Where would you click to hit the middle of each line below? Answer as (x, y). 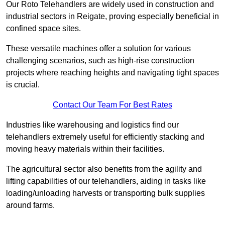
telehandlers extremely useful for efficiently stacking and (105, 137)
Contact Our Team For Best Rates (113, 105)
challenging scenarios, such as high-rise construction (100, 61)
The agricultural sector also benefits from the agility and (104, 169)
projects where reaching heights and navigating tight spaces (113, 73)
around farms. (30, 205)
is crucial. (23, 85)
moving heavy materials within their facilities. (85, 149)
